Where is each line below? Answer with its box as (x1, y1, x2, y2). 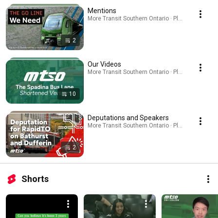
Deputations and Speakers (88, 114, 169, 122)
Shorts (21, 174, 49, 184)
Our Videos (88, 60, 121, 69)
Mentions (88, 7, 116, 15)
